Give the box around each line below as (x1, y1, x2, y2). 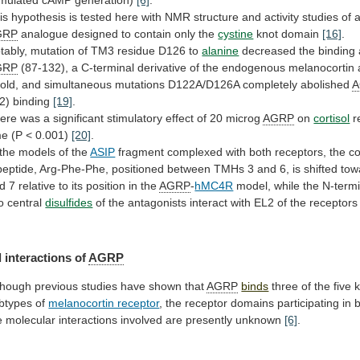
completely (243, 77, 298, 91)
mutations (115, 77, 166, 91)
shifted (304, 162, 338, 175)
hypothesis (11, 10, 67, 23)
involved (121, 313, 163, 327)
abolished (301, 77, 350, 91)
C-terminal (81, 60, 135, 74)
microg (226, 111, 261, 125)
